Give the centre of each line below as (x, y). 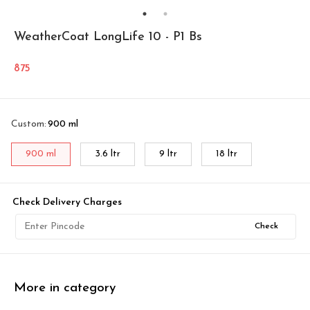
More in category (65, 288)
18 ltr (227, 154)
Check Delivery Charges (67, 202)
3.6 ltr (108, 154)
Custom (28, 124)
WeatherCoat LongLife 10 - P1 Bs (108, 37)
